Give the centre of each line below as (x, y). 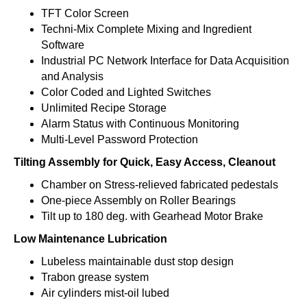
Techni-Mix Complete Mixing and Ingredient (146, 29)
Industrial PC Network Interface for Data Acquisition (165, 61)
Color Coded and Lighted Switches (126, 93)
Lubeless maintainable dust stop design (137, 262)
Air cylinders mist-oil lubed (105, 293)
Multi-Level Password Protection (120, 140)
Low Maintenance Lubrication (90, 239)
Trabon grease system (95, 278)
